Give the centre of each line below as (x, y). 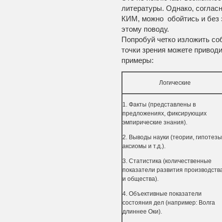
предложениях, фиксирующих (164, 113)
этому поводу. (145, 29)
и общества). (140, 179)
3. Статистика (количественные (167, 161)
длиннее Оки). (142, 212)
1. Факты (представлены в (159, 105)
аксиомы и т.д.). (144, 146)
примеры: (137, 60)
